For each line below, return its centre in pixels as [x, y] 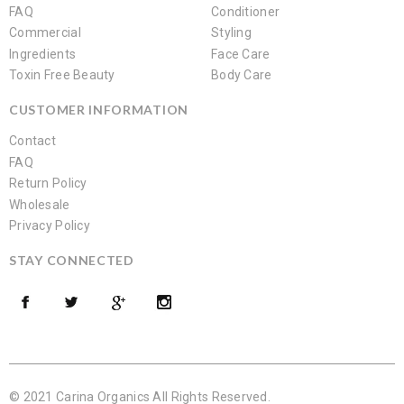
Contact [32, 141]
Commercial [45, 33]
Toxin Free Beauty [62, 75]
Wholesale [40, 204]
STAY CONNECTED [72, 261]
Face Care [241, 54]
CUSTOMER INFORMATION [99, 110]
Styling [231, 33]
